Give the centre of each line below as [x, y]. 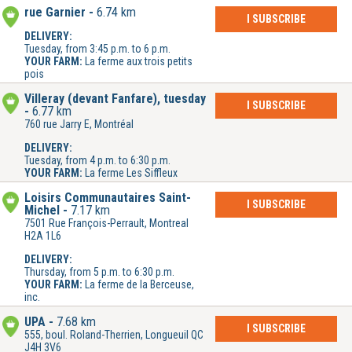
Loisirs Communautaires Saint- [108, 198]
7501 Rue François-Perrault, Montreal [106, 224]
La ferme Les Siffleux [131, 173]
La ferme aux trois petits [139, 62]
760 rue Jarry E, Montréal [79, 125]
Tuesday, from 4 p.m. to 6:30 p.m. [97, 161]
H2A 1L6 [43, 236]
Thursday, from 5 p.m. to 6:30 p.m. [99, 272]
